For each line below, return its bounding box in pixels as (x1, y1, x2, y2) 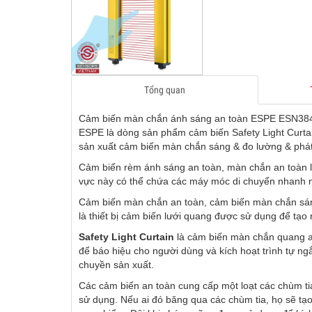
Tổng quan (144, 84, 185, 95)
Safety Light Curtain (79, 231, 177, 242)
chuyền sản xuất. (79, 258, 154, 270)
